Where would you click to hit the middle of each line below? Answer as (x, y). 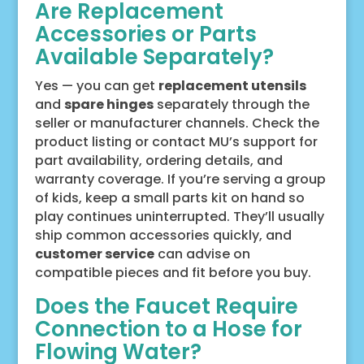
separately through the (231, 104)
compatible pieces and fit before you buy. (173, 272)
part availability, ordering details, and (158, 160)
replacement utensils (232, 85)
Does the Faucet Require (166, 306)
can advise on (202, 253)
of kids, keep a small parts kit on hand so (169, 197)
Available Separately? (154, 56)
